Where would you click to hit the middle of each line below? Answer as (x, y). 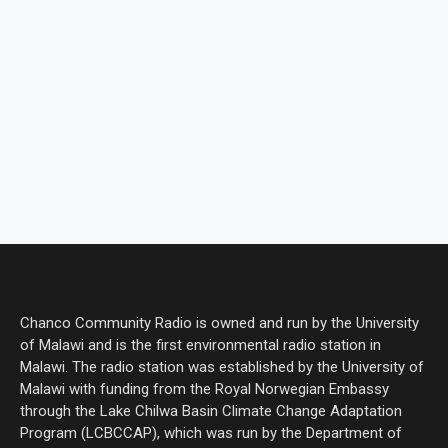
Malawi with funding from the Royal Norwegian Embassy (204, 388)
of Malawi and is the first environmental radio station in (200, 344)
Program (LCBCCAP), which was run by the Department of (211, 432)
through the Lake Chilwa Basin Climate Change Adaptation (211, 410)
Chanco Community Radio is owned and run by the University (219, 322)
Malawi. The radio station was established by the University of (222, 366)
